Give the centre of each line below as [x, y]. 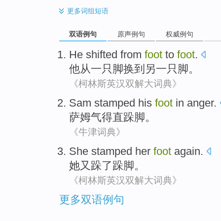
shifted [102, 55]
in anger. [195, 103]
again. [187, 151]
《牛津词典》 [97, 132]
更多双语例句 [92, 199]
